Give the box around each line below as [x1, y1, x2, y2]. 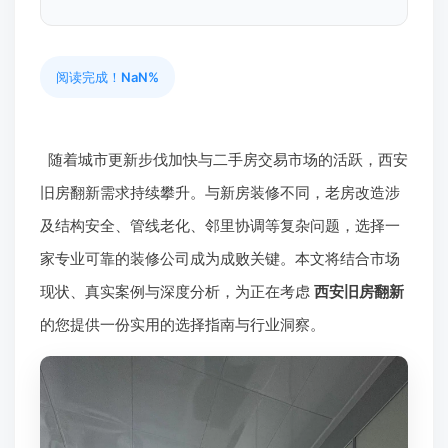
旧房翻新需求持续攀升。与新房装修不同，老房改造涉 [40, 183, 400, 202]
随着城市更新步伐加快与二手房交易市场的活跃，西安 [47, 150, 408, 169]
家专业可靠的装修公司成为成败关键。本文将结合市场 [40, 249, 400, 268]
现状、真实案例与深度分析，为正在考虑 [40, 282, 314, 301]
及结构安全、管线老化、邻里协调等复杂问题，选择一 [40, 216, 400, 235]
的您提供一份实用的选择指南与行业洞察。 [40, 315, 325, 334]
